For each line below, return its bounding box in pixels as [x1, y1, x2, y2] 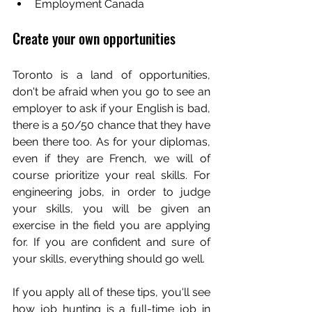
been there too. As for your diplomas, [13, 135, 210, 148]
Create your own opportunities [13, 28, 175, 49]
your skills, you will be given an [13, 202, 210, 215]
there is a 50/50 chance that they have [13, 118, 210, 132]
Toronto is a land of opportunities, [13, 68, 210, 81]
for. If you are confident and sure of [13, 235, 210, 249]
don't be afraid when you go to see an [13, 85, 210, 98]
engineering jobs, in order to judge [13, 185, 210, 198]
